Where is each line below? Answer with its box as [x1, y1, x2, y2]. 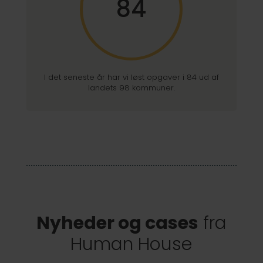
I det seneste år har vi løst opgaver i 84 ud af [43, 72, 219, 83]
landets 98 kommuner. [87, 82, 175, 94]
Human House [70, 232, 193, 257]
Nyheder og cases [36, 211, 198, 236]
